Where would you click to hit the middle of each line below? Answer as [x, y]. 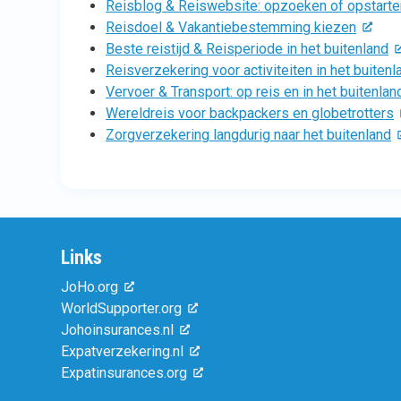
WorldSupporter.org [121, 308]
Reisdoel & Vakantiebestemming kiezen [231, 27]
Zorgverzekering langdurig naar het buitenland [248, 134]
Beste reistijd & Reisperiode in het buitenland [247, 48]
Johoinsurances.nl [117, 329]
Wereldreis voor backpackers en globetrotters [250, 113]
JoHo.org [90, 286]
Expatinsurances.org [124, 372]
